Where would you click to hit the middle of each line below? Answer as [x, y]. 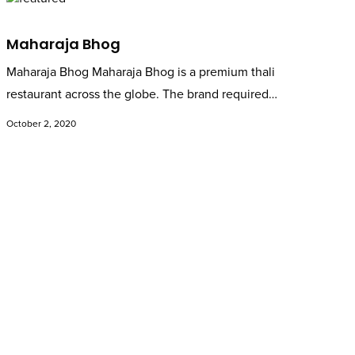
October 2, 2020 [42, 124]
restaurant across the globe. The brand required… [142, 95]
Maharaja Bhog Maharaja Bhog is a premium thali [141, 73]
